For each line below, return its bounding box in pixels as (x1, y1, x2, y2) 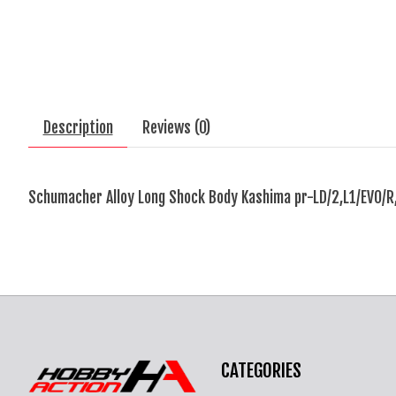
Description (42, 118, 113, 138)
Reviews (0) (141, 118, 210, 138)
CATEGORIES (220, 358, 301, 382)
